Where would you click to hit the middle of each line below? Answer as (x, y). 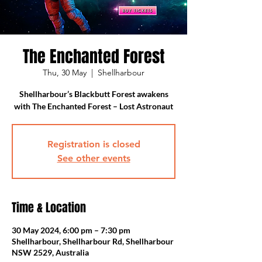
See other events (94, 158)
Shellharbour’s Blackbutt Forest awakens (94, 94)
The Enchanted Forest (94, 56)
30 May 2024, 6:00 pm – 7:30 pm (71, 230)
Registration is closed (94, 144)
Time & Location (49, 208)
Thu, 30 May (65, 73)
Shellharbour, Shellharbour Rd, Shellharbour (93, 241)
